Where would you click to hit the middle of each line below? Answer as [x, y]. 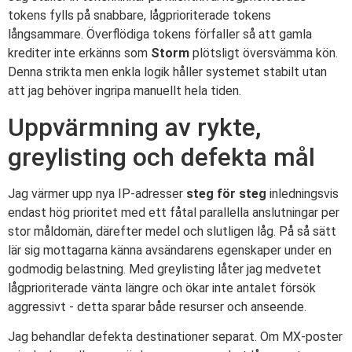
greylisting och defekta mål [161, 157]
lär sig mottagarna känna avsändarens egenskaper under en [170, 250]
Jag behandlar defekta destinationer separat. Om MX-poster [175, 337]
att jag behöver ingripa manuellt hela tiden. [125, 91]
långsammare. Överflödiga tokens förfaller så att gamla [160, 35]
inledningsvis [302, 193]
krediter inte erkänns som [79, 53]
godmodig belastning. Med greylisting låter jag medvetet [165, 269]
